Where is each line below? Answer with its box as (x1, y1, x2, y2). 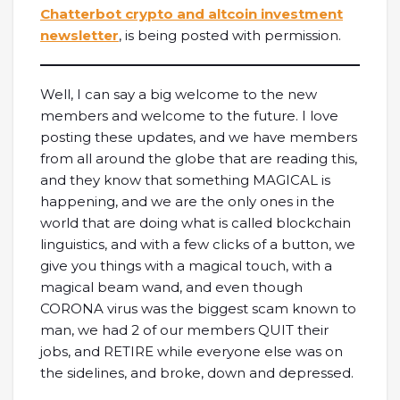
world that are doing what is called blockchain (40, 214, 351, 231)
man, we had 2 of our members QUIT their (40, 321, 329, 338)
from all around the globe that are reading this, (40, 150, 357, 167)
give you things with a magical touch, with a (40, 257, 332, 274)
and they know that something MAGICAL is (40, 171, 330, 188)
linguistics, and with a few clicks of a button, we (40, 236, 355, 253)
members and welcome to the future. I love (40, 107, 338, 124)
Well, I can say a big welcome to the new (40, 86, 317, 103)
